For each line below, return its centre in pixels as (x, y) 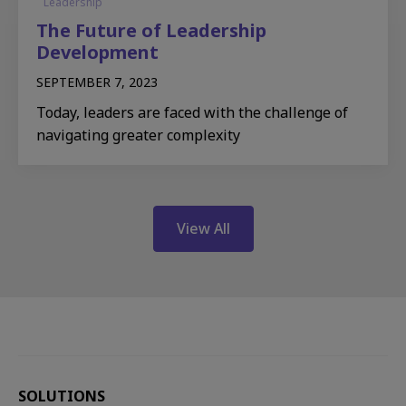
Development (97, 52)
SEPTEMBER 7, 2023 (97, 82)
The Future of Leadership (151, 30)
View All (203, 228)
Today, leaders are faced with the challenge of (192, 112)
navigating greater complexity (138, 135)
